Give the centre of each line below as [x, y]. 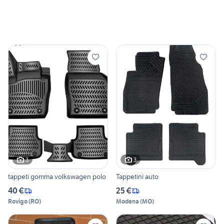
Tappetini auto [137, 177]
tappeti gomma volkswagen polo [57, 177]
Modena [127, 201]
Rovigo [18, 201]
